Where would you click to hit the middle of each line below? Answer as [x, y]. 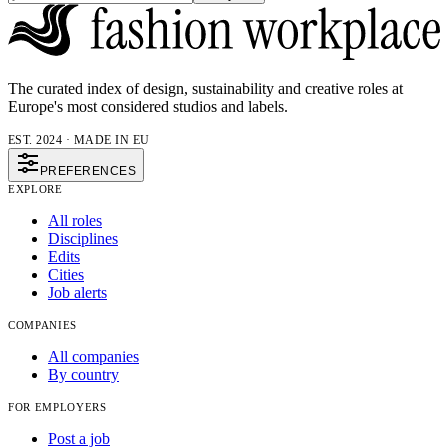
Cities [66, 275]
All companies [93, 357]
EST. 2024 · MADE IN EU [79, 140]
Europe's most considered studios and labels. [148, 107]
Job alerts [77, 293]
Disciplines [83, 239]
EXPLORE [35, 189]
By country [83, 375]
